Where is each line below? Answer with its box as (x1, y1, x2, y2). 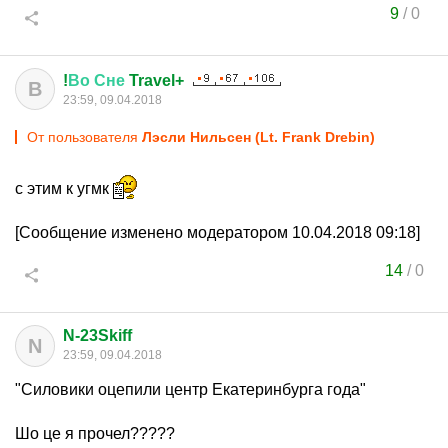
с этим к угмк (15, 180, 113, 197)
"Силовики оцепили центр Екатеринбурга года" (15, 381, 366, 398)
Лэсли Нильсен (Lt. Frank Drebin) (142, 129, 375, 145)
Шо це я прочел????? (15, 425, 175, 442)
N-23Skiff (63, 327, 132, 344)
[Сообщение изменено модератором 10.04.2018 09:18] (15, 224, 420, 241)
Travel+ (125, 72, 184, 89)
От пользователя (27, 129, 142, 145)
